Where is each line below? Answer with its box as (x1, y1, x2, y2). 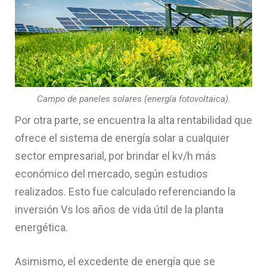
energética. (15, 221, 68, 234)
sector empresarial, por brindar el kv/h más (15, 149, 216, 162)
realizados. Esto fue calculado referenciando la (15, 185, 235, 198)
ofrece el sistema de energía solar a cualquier (15, 131, 229, 144)
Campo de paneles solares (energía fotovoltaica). (36, 94, 231, 105)
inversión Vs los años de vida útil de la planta (15, 203, 223, 216)
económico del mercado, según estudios (15, 167, 208, 180)
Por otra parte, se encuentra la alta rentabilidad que (15, 113, 252, 126)
